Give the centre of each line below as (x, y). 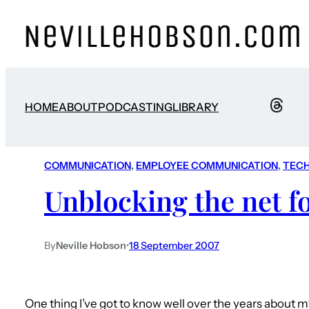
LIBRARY (196, 107)
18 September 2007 (174, 245)
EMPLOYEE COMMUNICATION (207, 166)
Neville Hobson (91, 245)
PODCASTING (135, 107)
